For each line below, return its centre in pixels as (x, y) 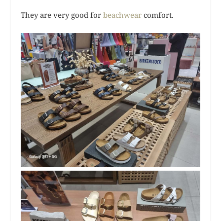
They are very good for (62, 15)
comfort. (159, 15)
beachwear (124, 15)
